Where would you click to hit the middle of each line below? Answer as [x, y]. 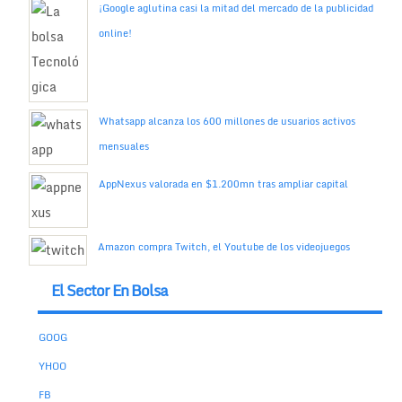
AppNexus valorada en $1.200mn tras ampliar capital [223, 184]
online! [115, 33]
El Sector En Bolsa [110, 291]
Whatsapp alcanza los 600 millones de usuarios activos [227, 121]
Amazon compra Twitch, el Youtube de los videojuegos [223, 246]
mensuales [123, 146]
